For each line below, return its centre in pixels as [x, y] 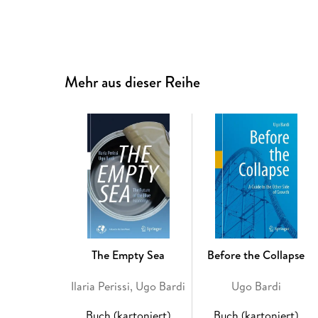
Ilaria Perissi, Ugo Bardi [128, 286]
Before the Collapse [256, 255]
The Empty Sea [128, 255]
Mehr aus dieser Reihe [133, 82]
